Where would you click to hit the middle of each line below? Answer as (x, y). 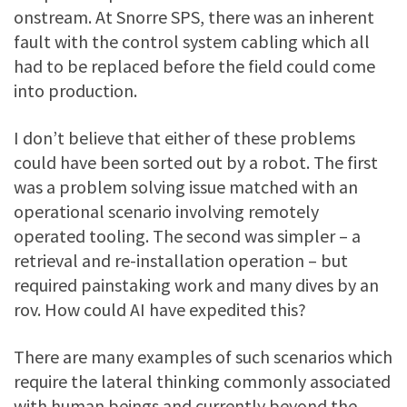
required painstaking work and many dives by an (196, 284)
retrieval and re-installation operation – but (181, 260)
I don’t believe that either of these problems (184, 137)
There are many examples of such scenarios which (203, 356)
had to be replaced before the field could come (194, 65)
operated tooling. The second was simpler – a (187, 235)
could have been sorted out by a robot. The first (196, 162)
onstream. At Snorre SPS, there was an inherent (194, 16)
